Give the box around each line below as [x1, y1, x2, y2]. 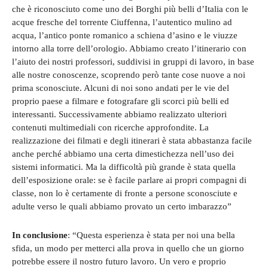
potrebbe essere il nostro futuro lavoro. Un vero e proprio [12, 256, 226, 266]
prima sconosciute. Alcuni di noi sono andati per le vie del [12, 83, 229, 93]
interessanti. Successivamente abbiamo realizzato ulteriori [12, 109, 227, 119]
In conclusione [12, 230, 68, 240]
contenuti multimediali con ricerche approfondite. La [12, 122, 209, 132]
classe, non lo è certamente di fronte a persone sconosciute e [12, 188, 237, 198]
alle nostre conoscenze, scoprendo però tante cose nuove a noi [12, 69, 245, 80]
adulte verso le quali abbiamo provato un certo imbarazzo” [12, 201, 232, 211]
